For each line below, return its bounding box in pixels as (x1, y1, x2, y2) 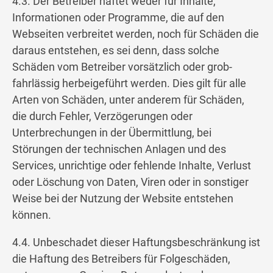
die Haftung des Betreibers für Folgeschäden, (12, 252, 230, 266)
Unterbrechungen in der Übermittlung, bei (12, 126, 211, 140)
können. (12, 208, 51, 222)
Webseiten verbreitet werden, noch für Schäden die (12, 27, 259, 41)
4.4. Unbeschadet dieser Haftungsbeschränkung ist (12, 236, 260, 249)
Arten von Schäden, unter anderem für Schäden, (12, 93, 244, 107)
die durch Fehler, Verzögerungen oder (12, 110, 193, 123)
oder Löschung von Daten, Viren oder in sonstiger (12, 175, 249, 189)
